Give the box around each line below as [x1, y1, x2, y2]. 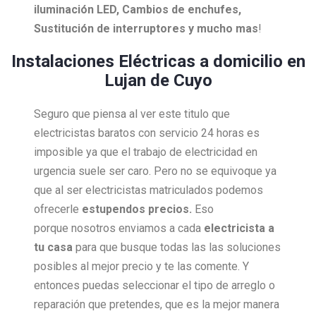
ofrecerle [34, 202, 82, 217]
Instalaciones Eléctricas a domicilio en [11, 51, 305, 72]
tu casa [34, 241, 73, 255]
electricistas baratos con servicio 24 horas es [34, 126, 260, 140]
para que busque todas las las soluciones [73, 241, 281, 255]
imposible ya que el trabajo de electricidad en [34, 145, 257, 159]
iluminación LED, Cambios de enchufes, [34, 3, 241, 17]
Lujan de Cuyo [104, 71, 212, 91]
